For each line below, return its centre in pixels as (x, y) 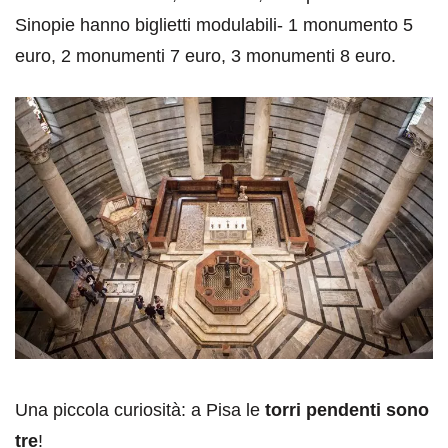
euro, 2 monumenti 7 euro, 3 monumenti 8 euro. (205, 56)
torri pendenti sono (347, 409)
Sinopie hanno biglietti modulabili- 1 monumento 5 (214, 25)
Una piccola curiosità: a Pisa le (140, 409)
